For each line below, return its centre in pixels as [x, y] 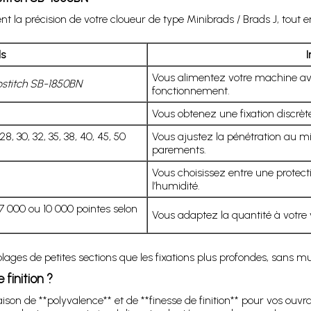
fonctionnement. [191, 90]
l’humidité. [176, 185]
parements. [179, 149]
